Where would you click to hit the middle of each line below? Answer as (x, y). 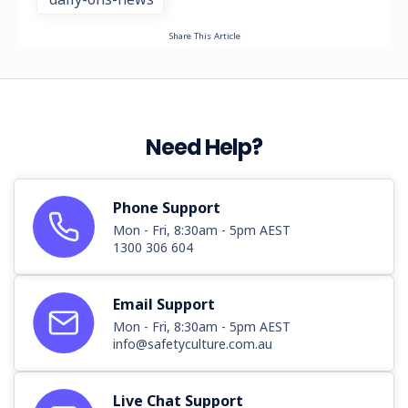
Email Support (164, 305)
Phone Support (167, 208)
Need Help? (204, 148)
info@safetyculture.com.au (193, 344)
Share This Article (204, 36)
